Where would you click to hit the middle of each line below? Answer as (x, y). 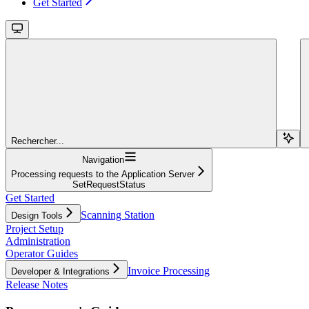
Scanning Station (118, 215)
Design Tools (37, 215)
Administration (38, 241)
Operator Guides (42, 253)
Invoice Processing (169, 270)
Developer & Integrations (60, 271)
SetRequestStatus (109, 184)
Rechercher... (38, 141)
